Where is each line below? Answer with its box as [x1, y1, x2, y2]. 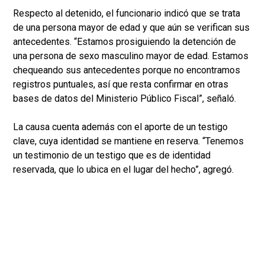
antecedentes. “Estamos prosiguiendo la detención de [13, 35, 236, 47]
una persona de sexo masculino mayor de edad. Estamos [13, 50, 248, 62]
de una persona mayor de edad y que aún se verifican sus [13, 21, 250, 33]
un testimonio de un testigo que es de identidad [13, 149, 211, 161]
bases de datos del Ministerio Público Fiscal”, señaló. [13, 92, 236, 104]
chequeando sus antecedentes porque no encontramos [13, 64, 240, 76]
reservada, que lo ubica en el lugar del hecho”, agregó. [13, 163, 234, 175]
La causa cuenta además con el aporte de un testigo [13, 121, 228, 132]
